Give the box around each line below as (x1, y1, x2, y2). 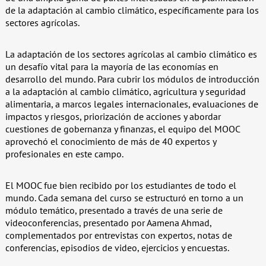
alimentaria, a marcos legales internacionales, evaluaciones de (5, 97, 258, 110)
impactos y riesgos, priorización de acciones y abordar (5, 110, 221, 122)
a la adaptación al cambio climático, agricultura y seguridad (5, 85, 246, 97)
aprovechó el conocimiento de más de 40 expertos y (5, 135, 216, 147)
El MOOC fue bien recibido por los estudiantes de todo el (5, 179, 236, 191)
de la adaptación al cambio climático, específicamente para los (5, 4, 259, 16)
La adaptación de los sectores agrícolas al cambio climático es (5, 47, 257, 60)
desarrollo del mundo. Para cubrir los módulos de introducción (5, 72, 259, 85)
